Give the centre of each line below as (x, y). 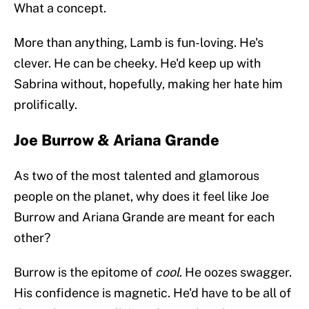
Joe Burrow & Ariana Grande (117, 140)
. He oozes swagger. (236, 272)
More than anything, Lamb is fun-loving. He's (139, 43)
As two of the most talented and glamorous (137, 176)
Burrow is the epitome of (84, 272)
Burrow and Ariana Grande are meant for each (144, 217)
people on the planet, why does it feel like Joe (141, 197)
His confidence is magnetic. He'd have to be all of (152, 293)
